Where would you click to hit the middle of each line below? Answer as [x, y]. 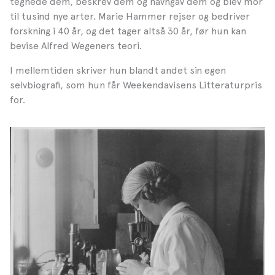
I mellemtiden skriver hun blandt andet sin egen [118, 70]
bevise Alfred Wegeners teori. [76, 45]
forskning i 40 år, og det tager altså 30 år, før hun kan [128, 31]
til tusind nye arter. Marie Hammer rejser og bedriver [130, 16]
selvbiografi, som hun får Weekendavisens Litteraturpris [136, 85]
